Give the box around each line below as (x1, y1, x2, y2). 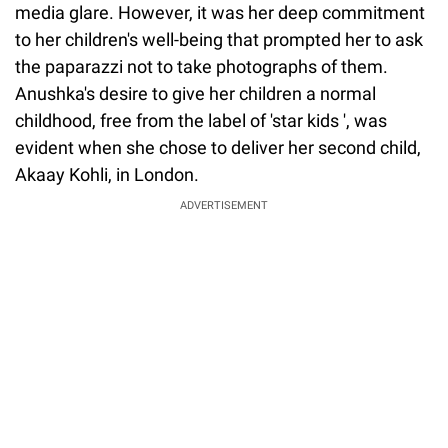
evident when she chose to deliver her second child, (15, 136, 421, 158)
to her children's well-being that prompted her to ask (15, 28, 423, 50)
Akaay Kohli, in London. (15, 163, 203, 185)
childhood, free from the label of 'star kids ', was (15, 109, 387, 131)
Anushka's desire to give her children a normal (15, 82, 376, 104)
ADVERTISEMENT (180, 198, 268, 212)
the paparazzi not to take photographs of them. (15, 55, 388, 77)
